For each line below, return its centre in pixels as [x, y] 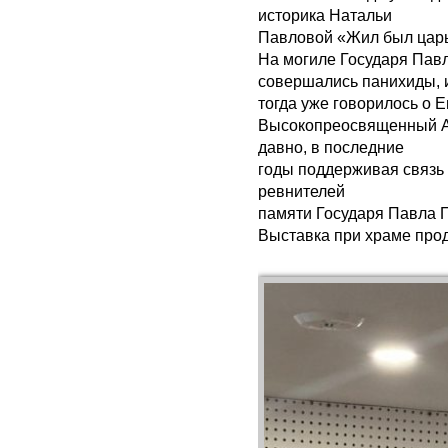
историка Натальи [325, 16]
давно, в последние [331, 148]
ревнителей [301, 192]
